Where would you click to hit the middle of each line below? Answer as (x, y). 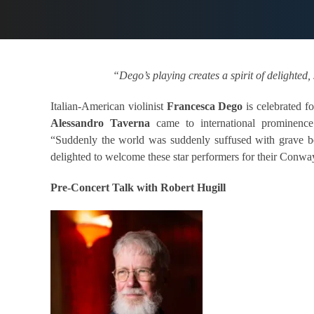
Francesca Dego (205, 107)
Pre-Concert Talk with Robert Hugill (138, 188)
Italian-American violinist (109, 107)
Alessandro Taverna (101, 123)
